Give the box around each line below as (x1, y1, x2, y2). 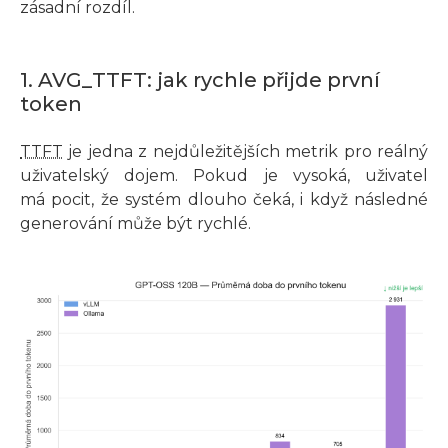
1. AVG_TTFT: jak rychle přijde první (20, 68, 380, 93)
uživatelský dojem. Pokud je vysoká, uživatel (20, 166, 428, 186)
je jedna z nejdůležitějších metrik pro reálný (63, 142, 428, 162)
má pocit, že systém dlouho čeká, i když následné (20, 190, 428, 210)
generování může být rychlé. (20, 214, 251, 234)
